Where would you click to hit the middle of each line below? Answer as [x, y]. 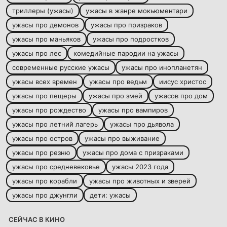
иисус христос [183, 82]
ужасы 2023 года [140, 167]
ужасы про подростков [131, 39]
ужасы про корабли [45, 181]
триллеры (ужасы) [43, 11]
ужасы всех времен [45, 82]
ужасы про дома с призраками [133, 153]
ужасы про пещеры [44, 96]
